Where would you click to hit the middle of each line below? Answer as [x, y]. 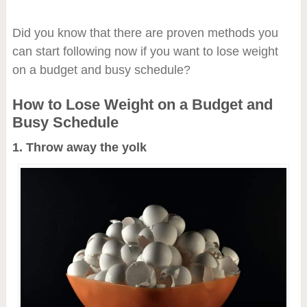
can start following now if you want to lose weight [145, 51]
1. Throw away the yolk [79, 147]
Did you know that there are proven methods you [145, 33]
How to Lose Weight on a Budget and [142, 104]
